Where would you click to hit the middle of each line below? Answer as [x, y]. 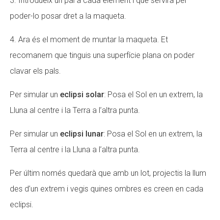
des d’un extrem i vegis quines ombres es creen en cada [107, 189]
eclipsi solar [82, 95]
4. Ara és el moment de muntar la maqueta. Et [89, 40]
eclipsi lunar [82, 134]
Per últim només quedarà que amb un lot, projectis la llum [108, 173]
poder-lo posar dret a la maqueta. [68, 16]
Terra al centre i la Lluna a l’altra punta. [75, 150]
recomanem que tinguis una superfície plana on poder [102, 55]
